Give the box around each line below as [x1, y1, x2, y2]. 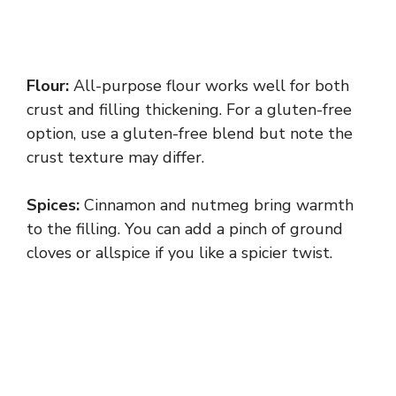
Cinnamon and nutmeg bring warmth [80, 194, 354, 217]
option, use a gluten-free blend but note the [27, 123, 353, 145]
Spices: [27, 194, 80, 217]
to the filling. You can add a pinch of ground [27, 218, 343, 240]
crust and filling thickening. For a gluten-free [27, 99, 352, 121]
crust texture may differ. [27, 147, 204, 169]
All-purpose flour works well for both [69, 75, 349, 97]
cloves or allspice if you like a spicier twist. [27, 242, 332, 264]
